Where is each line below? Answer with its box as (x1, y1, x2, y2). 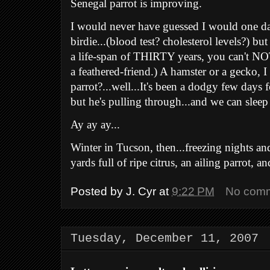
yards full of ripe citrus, (71, 157, 181, 169)
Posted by (71, 185, 126, 198)
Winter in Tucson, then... (71, 142, 185, 154)
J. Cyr (126, 185, 156, 198)
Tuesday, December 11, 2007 (71, 231, 259, 246)
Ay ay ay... (71, 119, 120, 131)
